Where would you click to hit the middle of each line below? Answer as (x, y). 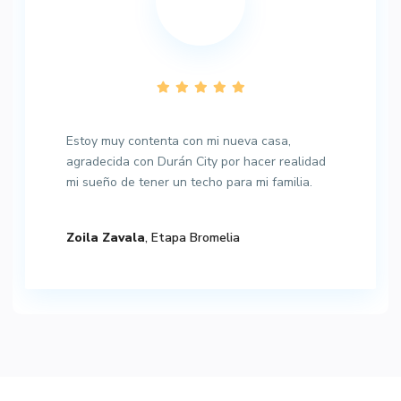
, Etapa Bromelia (192, 238)
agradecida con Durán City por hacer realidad (196, 162)
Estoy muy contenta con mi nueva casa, (179, 141)
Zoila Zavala (106, 238)
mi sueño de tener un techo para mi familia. (189, 183)
